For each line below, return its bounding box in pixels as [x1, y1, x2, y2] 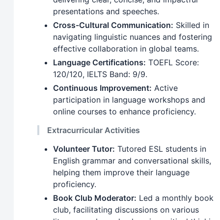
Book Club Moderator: [53, 192, 137, 203]
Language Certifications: [53, 57, 146, 67]
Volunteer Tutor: [53, 143, 115, 154]
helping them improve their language [53, 167, 190, 177]
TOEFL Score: [146, 57, 199, 67]
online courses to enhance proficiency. [53, 106, 196, 116]
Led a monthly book [137, 192, 214, 203]
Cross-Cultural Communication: [53, 20, 173, 30]
